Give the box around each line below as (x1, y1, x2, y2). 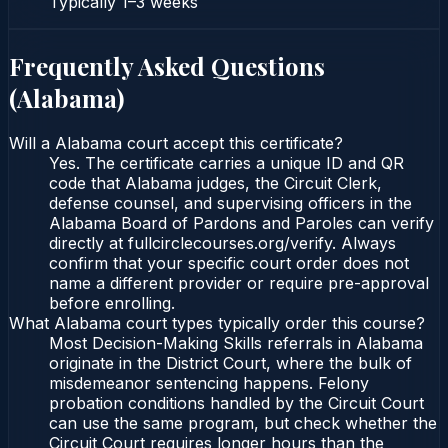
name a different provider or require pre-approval (49, 273, 429, 294)
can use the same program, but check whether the (49, 413, 437, 434)
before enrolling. (49, 293, 175, 314)
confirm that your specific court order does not (49, 253, 409, 274)
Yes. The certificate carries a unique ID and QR (49, 153, 404, 174)
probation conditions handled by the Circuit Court (49, 393, 424, 414)
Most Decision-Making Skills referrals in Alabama (49, 333, 423, 354)
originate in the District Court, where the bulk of (49, 353, 412, 374)
